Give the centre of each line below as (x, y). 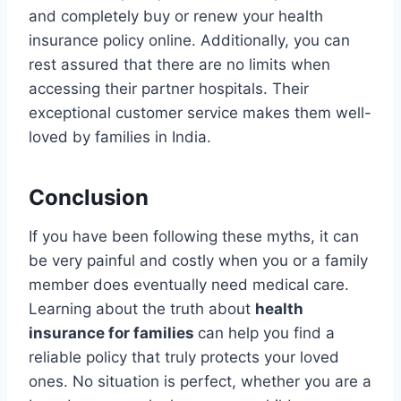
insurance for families (113, 333)
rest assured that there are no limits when (179, 65)
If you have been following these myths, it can (194, 237)
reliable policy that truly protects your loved (184, 358)
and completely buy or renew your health (176, 17)
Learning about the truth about (142, 309)
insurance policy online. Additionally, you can (189, 41)
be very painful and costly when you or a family (198, 261)
